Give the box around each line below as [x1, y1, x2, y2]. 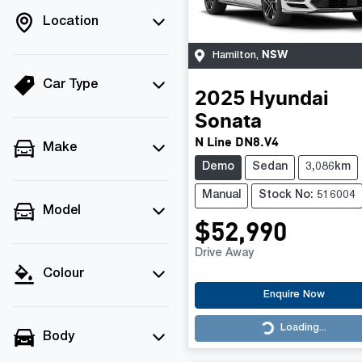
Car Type [43, 79, 98, 92]
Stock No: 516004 [259, 189, 356, 201]
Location [43, 16, 99, 29]
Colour [43, 268, 84, 281]
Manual [202, 189, 241, 201]
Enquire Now [263, 289, 325, 301]
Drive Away [195, 247, 254, 259]
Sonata [195, 112, 262, 132]
